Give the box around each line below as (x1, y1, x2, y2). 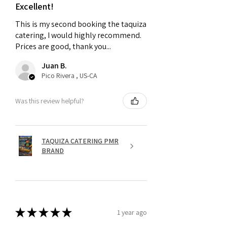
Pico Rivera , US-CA (42, 71, 97, 81)
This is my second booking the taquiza (15, 19, 146, 30)
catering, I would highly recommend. (15, 30, 141, 41)
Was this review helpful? (15, 96, 84, 105)
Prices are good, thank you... (15, 41, 111, 52)
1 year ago (117, 207, 147, 217)
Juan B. (42, 60, 67, 71)
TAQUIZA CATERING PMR (42, 136, 119, 146)
